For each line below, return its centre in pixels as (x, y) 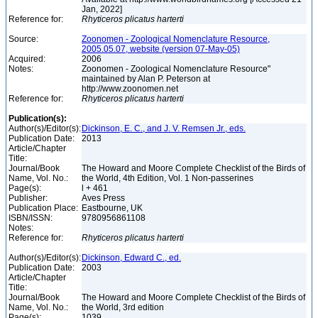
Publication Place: (43, 208)
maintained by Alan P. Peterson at (146, 79)
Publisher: (28, 198)
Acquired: (27, 59)
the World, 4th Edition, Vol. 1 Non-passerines (169, 178)
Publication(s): (38, 119)
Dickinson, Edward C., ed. (131, 258)
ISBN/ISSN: (31, 218)
